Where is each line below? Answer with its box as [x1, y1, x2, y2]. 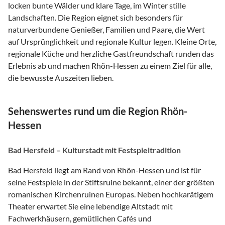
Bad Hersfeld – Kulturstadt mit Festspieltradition [8, 145, 181, 155]
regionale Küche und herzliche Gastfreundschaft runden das [8, 49, 214, 59]
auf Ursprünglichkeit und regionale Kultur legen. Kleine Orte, [8, 37, 216, 47]
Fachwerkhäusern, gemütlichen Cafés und [8, 213, 152, 223]
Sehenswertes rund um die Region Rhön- [8, 105, 187, 118]
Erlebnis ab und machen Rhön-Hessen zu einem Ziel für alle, [8, 61, 212, 71]
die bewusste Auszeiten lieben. [8, 73, 114, 83]
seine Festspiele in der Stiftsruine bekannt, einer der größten [8, 177, 214, 187]
